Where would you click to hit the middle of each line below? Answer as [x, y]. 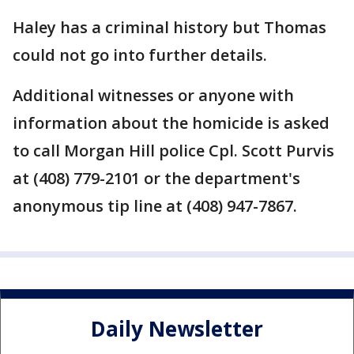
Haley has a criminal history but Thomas [169, 28]
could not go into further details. [140, 55]
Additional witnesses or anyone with [153, 96]
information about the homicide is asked [171, 123]
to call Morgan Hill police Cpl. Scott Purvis [173, 151]
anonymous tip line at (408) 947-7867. [155, 206]
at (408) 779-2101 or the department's [156, 179]
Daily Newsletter [177, 328]
